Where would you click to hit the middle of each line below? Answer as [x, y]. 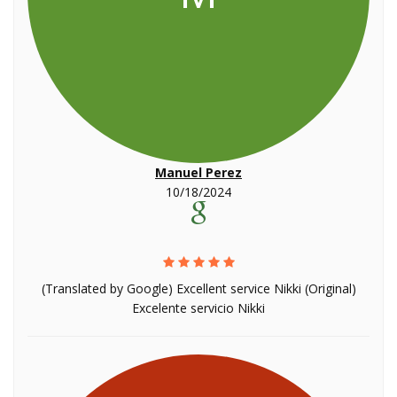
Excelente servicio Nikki [198, 308]
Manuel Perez [198, 172]
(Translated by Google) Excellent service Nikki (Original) [198, 288]
